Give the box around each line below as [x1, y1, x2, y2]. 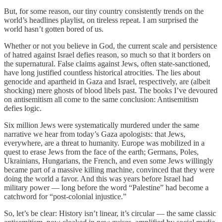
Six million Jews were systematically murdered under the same [4, 120, 199, 129]
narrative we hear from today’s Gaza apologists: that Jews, [4, 129, 185, 138]
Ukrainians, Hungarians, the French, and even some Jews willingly [4, 156, 213, 165]
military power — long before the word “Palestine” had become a [4, 183, 209, 192]
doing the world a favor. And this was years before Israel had [4, 174, 194, 183]
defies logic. [4, 104, 42, 112]
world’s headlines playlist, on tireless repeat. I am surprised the [4, 15, 198, 24]
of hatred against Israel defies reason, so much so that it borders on [4, 50, 211, 59]
